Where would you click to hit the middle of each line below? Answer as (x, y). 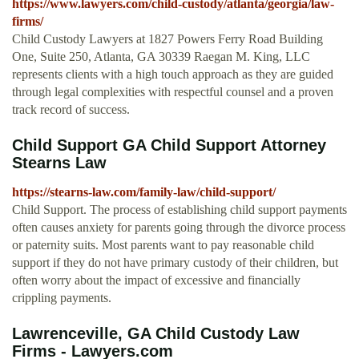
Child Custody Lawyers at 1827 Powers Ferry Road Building (167, 39)
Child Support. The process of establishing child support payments (179, 210)
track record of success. (71, 110)
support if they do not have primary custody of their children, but (175, 263)
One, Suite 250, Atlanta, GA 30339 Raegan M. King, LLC (161, 57)
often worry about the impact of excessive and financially (156, 280)
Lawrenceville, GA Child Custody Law (156, 334)
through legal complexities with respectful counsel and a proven (173, 92)
